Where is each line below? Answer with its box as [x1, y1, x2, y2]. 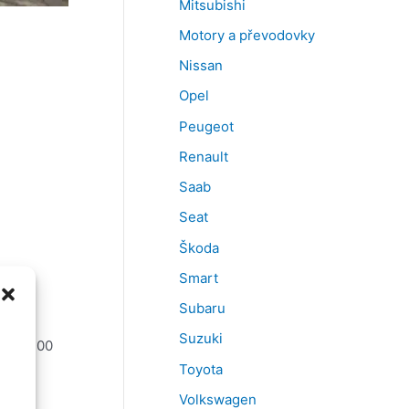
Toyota [179, 360, 223, 378]
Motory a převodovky [179, 26, 315, 44]
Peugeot [179, 117, 234, 135]
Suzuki [179, 330, 223, 348]
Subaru [179, 299, 225, 318]
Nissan [179, 57, 223, 75]
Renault [179, 147, 228, 165]
